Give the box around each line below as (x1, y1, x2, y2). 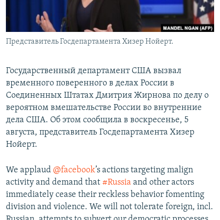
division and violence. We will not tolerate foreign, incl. (6, 202, 213, 212)
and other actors (131, 178, 194, 188)
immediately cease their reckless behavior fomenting (6, 190, 204, 200)
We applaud (6, 165, 53, 175)
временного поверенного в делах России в (6, 79, 174, 88)
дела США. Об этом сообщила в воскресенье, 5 (6, 115, 189, 125)
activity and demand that (6, 178, 102, 188)
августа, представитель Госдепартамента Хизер (6, 128, 194, 137)
